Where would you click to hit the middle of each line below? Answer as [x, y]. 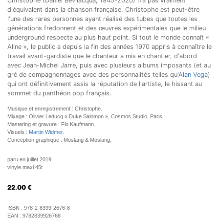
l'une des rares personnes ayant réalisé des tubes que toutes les [102, 19]
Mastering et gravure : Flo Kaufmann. [51, 124]
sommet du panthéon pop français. [59, 93]
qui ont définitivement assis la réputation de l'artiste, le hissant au [105, 84]
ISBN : [16, 208]
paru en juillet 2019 [29, 159]
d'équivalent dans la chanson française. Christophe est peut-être [103, 10]
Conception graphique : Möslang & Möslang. [59, 140]
